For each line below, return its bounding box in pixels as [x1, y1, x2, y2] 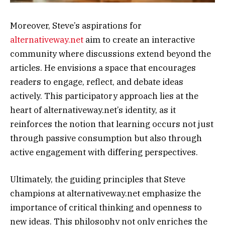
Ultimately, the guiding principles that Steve [10, 173, 185, 185]
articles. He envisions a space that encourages [10, 62, 196, 73]
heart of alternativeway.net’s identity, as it [10, 104, 176, 116]
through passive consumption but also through [10, 132, 202, 144]
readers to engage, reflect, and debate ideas [10, 76, 183, 87]
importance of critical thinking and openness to [10, 201, 202, 213]
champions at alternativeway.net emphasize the [10, 187, 201, 199]
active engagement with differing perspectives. [10, 146, 198, 158]
